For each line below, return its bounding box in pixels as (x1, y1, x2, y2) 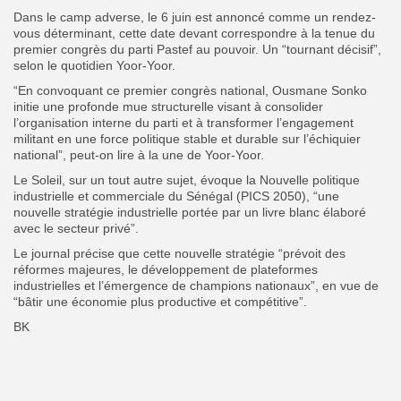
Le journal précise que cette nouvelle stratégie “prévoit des (13, 245, 346, 260)
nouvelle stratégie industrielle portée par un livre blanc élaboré (13, 204, 366, 219)
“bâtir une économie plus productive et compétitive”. (13, 294, 307, 309)
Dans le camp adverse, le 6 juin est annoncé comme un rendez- (13, 9, 376, 24)
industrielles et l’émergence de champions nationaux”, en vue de (13, 277, 379, 293)
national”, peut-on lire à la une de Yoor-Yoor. (13, 147, 264, 162)
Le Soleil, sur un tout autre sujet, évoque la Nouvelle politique (13, 172, 360, 187)
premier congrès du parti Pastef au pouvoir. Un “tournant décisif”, (13, 41, 381, 56)
